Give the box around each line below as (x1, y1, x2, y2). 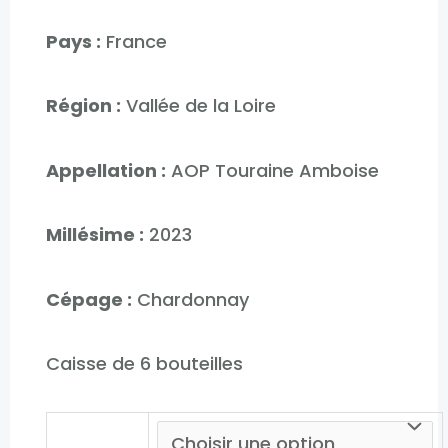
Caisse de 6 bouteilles (45, 351, 243, 377)
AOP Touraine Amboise (165, 157, 379, 183)
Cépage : (45, 286, 132, 312)
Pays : (45, 28, 101, 54)
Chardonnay (131, 286, 249, 312)
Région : (45, 93, 121, 119)
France (100, 28, 167, 54)
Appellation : (45, 157, 166, 183)
